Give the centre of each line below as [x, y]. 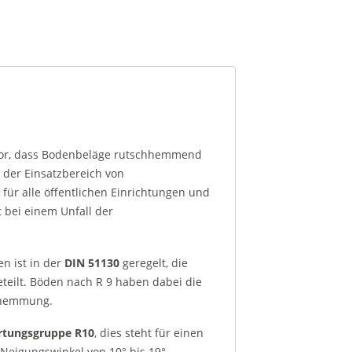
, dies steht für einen [149, 333]
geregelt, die [154, 262]
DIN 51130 [90, 262]
